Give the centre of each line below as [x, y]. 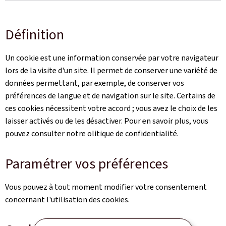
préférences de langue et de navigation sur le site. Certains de [110, 96]
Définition [35, 35]
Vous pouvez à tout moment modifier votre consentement [106, 187]
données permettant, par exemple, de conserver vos [95, 83]
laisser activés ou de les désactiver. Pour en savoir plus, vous [107, 121]
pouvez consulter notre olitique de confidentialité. [92, 133]
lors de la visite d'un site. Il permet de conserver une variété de [111, 70]
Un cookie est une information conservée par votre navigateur [112, 58]
